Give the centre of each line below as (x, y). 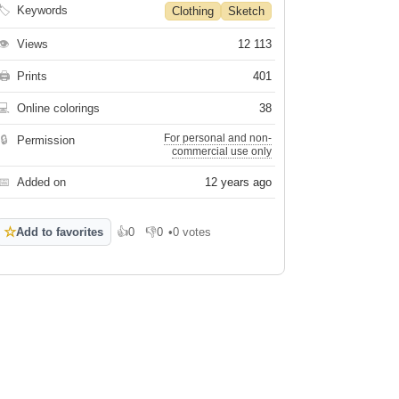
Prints (33, 76)
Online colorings (59, 108)
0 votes (192, 232)
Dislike (163, 238)
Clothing (193, 11)
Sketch (247, 11)
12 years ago (239, 182)
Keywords (43, 10)
